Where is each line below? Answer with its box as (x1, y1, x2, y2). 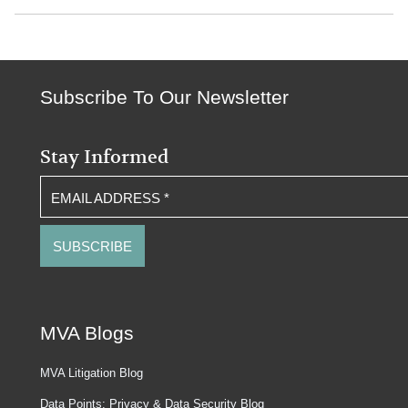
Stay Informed (40, 145, 169, 168)
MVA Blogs (40, 322, 135, 344)
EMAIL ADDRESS (51, 189, 165, 206)
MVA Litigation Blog (40, 367, 144, 381)
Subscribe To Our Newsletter (40, 86, 290, 107)
